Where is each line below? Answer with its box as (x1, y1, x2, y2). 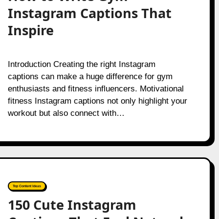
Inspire (7, 21, 54, 39)
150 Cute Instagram (7, 196, 136, 214)
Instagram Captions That (7, 4, 172, 22)
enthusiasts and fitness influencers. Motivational (7, 84, 184, 93)
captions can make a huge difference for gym (7, 72, 173, 81)
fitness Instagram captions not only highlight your (7, 96, 187, 106)
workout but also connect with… (7, 109, 125, 118)
